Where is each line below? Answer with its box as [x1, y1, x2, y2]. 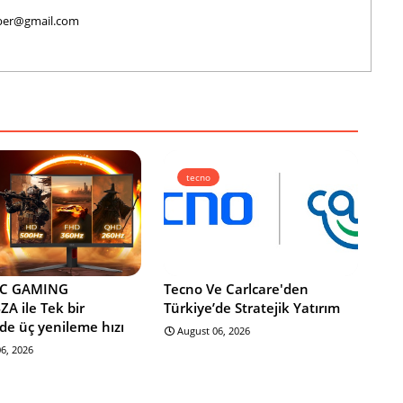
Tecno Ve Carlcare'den [163, 279, 309, 298]
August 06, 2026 [176, 323, 250, 337]
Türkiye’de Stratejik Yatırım [163, 298, 340, 317]
